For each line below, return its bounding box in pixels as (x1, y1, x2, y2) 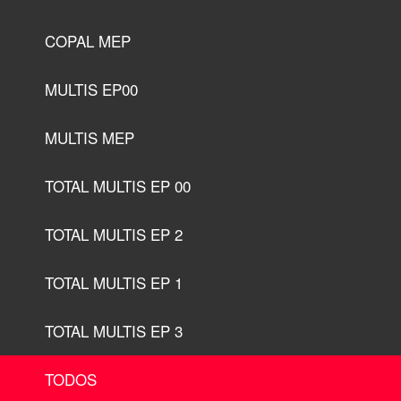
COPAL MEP (45, 30, 131, 53)
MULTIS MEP (45, 126, 134, 149)
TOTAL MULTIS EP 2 (45, 223, 183, 246)
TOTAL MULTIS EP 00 (45, 175, 191, 198)
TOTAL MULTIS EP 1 (45, 271, 183, 294)
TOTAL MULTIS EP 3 (45, 320, 183, 343)
